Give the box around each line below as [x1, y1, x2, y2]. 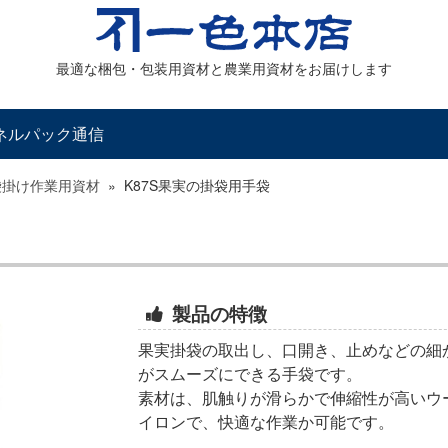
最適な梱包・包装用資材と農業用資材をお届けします [56, 58, 392, 78]
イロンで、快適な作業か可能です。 [137, 409, 394, 433]
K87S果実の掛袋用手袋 [124, 175, 270, 195]
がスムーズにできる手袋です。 [137, 361, 362, 385]
